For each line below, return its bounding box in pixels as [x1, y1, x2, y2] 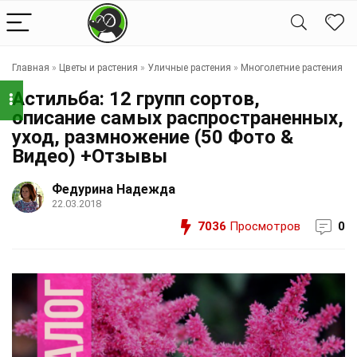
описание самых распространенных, [12, 107, 343, 129]
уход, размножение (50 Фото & [12, 126, 293, 148]
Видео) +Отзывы [12, 145, 167, 167]
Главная [12, 62, 49, 73]
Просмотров [226, 219, 300, 234]
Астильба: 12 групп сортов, [12, 88, 260, 110]
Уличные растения [147, 62, 231, 73]
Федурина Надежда [52, 182, 175, 197]
